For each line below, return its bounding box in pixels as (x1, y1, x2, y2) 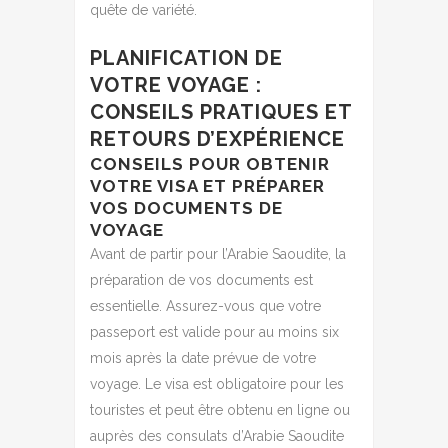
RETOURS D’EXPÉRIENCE (90, 126, 345, 151)
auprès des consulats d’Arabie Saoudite (90, 427, 344, 444)
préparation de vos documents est (90, 271, 313, 288)
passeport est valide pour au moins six (90, 323, 339, 340)
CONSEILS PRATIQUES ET (90, 99, 352, 124)
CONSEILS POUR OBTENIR (90, 153, 330, 174)
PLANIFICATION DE (90, 45, 283, 70)
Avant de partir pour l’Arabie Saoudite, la (90, 245, 346, 262)
